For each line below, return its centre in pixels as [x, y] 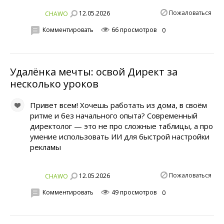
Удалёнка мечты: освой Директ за [94, 71]
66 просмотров [133, 30]
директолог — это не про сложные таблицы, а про [121, 126]
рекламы [45, 147]
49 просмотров [133, 192]
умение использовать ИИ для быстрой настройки [120, 136]
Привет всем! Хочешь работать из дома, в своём [118, 105]
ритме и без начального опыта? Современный [114, 115]
